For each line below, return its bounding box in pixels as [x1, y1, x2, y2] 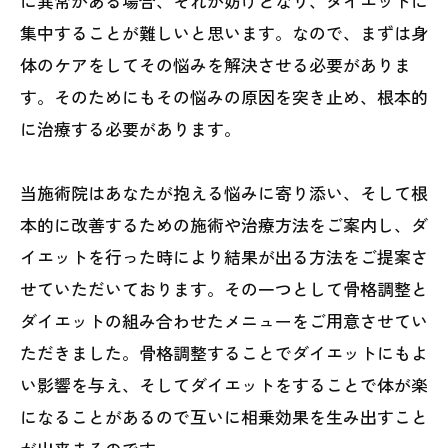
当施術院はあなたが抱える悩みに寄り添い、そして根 [20, 180, 428, 205]
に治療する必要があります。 [20, 116, 241, 141]
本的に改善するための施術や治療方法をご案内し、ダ [20, 212, 428, 237]
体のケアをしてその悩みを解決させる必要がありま [20, 52, 411, 77]
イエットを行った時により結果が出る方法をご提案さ [20, 244, 428, 269]
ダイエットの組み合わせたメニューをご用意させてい [20, 308, 428, 333]
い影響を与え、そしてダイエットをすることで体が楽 [20, 372, 428, 397]
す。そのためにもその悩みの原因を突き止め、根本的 [20, 84, 428, 109]
